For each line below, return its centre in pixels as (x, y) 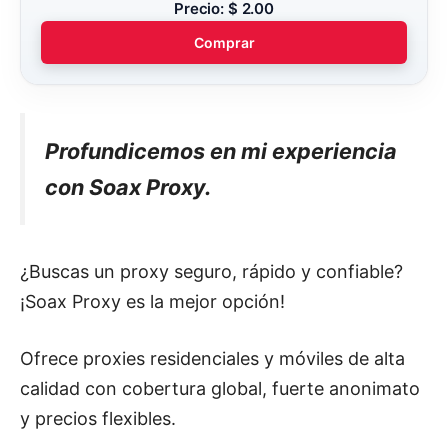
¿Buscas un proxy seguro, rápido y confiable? (211, 272)
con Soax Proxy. (128, 186)
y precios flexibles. (98, 419)
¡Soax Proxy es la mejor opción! (152, 302)
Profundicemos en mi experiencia (221, 150)
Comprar (224, 42)
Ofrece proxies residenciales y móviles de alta (212, 359)
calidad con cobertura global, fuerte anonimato (220, 389)
